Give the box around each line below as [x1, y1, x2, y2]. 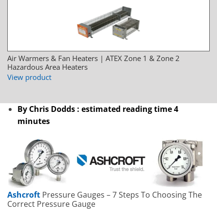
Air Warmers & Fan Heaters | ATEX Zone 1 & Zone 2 [7, 53, 180, 63]
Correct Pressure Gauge [7, 199, 95, 210]
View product [7, 72, 51, 82]
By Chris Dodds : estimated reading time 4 [17, 104, 178, 114]
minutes [17, 116, 50, 126]
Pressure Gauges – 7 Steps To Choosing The [40, 189, 202, 201]
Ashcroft [7, 189, 40, 201]
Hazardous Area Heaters [7, 62, 88, 72]
